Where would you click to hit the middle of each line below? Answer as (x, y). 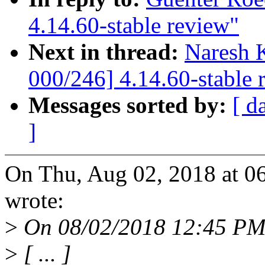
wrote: (34, 201)
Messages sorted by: (130, 105)
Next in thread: (106, 52)
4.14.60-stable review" (134, 25)
